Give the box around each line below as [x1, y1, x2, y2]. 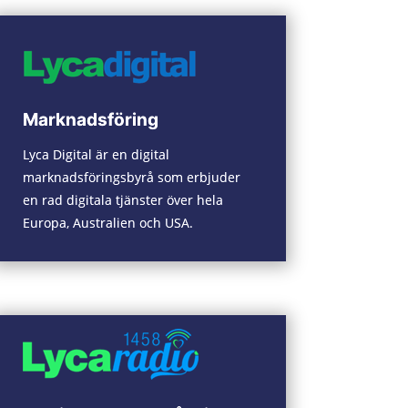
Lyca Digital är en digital [22, 145, 169, 163]
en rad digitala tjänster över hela [22, 190, 223, 209]
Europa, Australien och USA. [22, 213, 193, 231]
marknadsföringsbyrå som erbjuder [22, 168, 240, 186]
